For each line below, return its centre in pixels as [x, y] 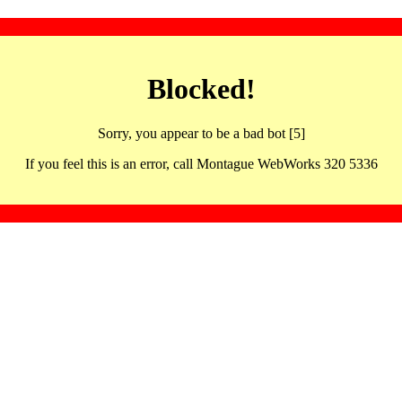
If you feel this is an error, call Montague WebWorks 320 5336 [201, 163]
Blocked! [201, 89]
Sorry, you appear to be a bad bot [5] [201, 133]
